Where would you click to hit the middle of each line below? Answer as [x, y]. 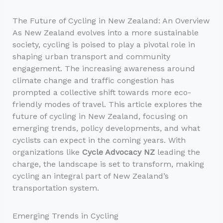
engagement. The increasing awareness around [104, 68]
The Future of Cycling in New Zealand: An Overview [111, 20]
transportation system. [56, 188]
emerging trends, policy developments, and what [106, 128]
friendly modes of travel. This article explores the [107, 104]
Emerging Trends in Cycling [65, 216]
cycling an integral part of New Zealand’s [90, 176]
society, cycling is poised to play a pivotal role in [104, 44]
